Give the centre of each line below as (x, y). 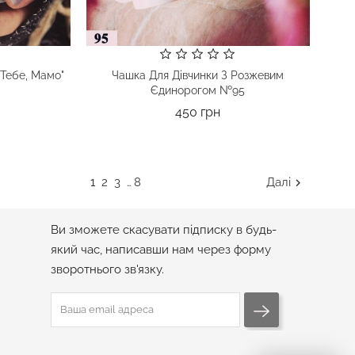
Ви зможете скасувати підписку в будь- (163, 230)
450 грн (197, 112)
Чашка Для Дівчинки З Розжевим (197, 75)
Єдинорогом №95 (197, 90)
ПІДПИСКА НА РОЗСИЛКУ (132, 196)
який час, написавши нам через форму (160, 250)
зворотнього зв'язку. (107, 269)
